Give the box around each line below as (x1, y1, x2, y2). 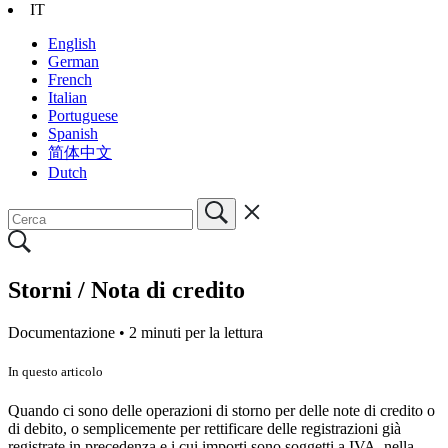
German (48, 52, 99, 70)
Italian (48, 88, 87, 106)
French (48, 70, 92, 88)
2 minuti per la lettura (129, 323, 263, 341)
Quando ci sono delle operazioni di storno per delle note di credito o (8, 401, 435, 419)
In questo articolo (8, 363, 103, 379)
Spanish (48, 124, 98, 142)
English (48, 34, 96, 52)
